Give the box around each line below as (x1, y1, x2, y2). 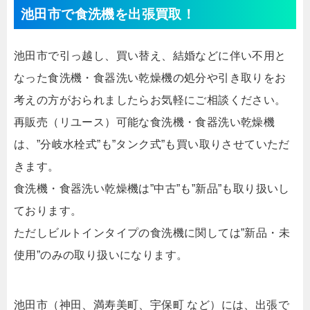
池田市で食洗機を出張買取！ (21, 7, 196, 22)
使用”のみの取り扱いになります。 (14, 249, 188, 262)
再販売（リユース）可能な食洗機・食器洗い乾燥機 (14, 116, 275, 129)
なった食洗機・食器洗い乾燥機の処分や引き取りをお (14, 72, 286, 84)
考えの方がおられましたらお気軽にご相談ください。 (14, 94, 286, 107)
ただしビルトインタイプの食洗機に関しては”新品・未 (14, 227, 290, 239)
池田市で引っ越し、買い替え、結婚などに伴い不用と (14, 50, 286, 62)
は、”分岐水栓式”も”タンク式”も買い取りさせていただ (14, 138, 290, 151)
